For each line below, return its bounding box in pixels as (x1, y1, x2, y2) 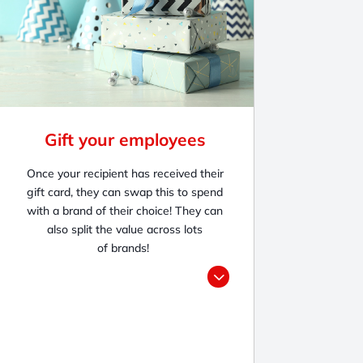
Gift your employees (44, 128, 206, 150)
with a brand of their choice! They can (27, 203, 224, 218)
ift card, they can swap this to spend (34, 184, 224, 199)
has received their (130, 165, 224, 181)
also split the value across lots (47, 221, 203, 237)
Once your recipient (26, 165, 128, 181)
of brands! (97, 240, 153, 255)
